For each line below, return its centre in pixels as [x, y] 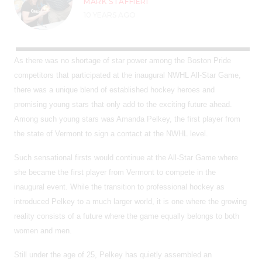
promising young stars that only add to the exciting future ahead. [123, 104]
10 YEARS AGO [110, 15]
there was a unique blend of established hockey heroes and [114, 89]
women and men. [43, 230]
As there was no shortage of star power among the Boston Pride [123, 60]
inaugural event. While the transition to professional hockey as [119, 187]
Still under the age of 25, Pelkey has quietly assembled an [113, 254]
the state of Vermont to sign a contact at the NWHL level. [111, 133]
